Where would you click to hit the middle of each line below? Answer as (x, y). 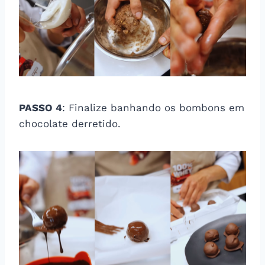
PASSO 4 (41, 107)
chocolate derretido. (70, 123)
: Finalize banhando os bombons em (153, 107)
